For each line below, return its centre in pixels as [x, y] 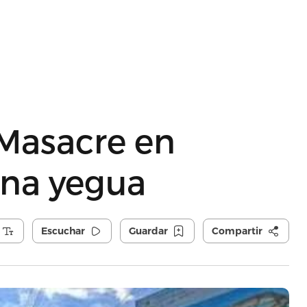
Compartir [237, 231]
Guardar [148, 231]
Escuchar [63, 231]
